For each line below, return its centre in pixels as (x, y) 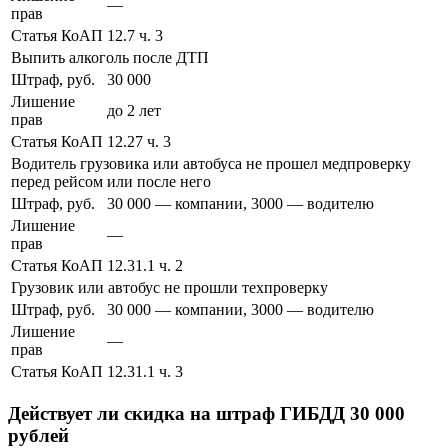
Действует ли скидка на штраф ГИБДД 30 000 (206, 413)
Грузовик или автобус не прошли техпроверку (169, 288)
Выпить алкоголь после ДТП (110, 58)
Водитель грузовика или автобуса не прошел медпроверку (211, 164)
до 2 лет (134, 111)
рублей (38, 435)
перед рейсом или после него (111, 182)
